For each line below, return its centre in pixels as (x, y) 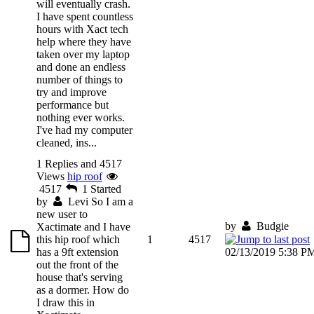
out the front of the (77, 264)
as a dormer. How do (83, 289)
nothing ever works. (81, 117)
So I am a (112, 201)
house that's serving (80, 277)
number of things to (80, 79)
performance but (73, 104)
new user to (62, 214)
